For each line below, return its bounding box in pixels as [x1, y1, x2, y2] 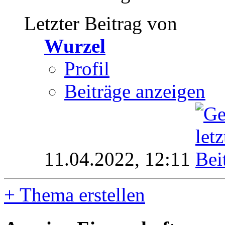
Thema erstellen [15, 184, 145, 206]
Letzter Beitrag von [24, 13, 177, 35]
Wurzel [44, 35, 105, 57]
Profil [64, 58, 109, 80]
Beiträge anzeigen [64, 80, 205, 102]
